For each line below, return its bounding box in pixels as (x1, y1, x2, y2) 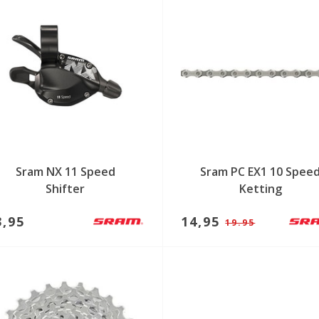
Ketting (239, 180, 282, 197)
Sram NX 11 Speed (15, 163, 115, 179)
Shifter (46, 180, 85, 197)
